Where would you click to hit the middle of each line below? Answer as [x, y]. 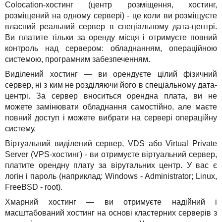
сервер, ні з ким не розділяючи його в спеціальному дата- [111, 85]
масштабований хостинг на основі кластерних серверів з [111, 213]
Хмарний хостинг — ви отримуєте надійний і [111, 202]
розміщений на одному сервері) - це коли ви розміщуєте [111, 15]
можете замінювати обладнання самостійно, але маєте [111, 107]
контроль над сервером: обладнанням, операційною [111, 48]
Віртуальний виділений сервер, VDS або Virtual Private [111, 143]
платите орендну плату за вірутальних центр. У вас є [111, 165]
